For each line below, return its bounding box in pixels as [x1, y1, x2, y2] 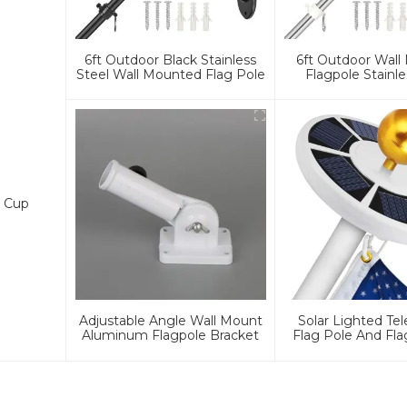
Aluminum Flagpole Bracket [82, 327, 260, 343]
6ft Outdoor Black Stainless [84, 51, 257, 68]
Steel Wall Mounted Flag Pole [75, 65, 265, 83]
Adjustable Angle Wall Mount [78, 313, 263, 329]
